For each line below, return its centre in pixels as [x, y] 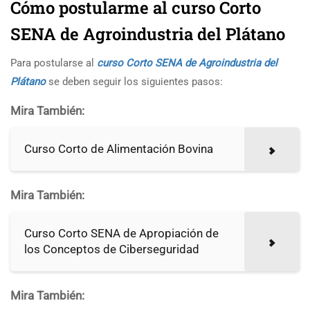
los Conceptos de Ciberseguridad [112, 249]
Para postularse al [54, 63]
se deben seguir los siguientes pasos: [134, 81]
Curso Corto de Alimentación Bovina [119, 148]
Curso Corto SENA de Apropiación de [121, 233]
